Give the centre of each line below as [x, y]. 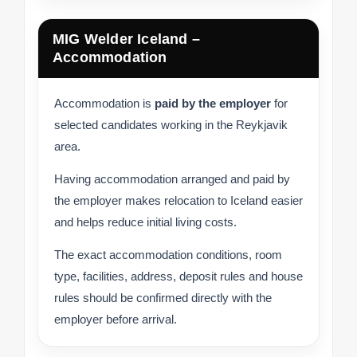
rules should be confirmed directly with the [163, 298]
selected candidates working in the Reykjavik [171, 125]
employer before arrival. [116, 320]
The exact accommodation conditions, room [168, 255]
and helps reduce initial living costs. [145, 222]
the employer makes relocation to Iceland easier [178, 201]
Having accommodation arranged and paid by [172, 179]
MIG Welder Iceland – [126, 39]
